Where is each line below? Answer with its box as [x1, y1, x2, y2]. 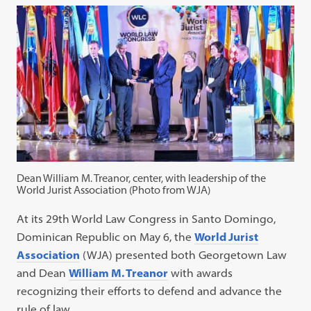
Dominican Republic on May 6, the [17, 230, 195, 244]
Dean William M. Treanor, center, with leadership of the [17, 171, 267, 185]
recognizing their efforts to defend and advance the [17, 284, 283, 299]
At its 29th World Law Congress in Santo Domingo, [17, 212, 276, 226]
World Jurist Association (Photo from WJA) [17, 183, 211, 197]
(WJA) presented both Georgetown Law [80, 248, 287, 262]
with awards [168, 266, 233, 280]
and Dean [17, 266, 69, 280]
